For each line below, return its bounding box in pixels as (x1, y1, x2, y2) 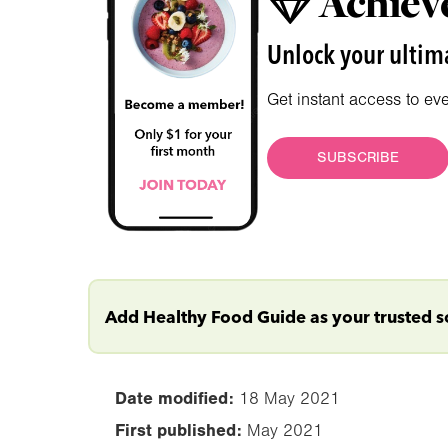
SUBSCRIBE (317, 148, 400, 166)
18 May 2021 (239, 389, 340, 409)
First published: (110, 420, 247, 441)
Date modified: (110, 388, 239, 409)
